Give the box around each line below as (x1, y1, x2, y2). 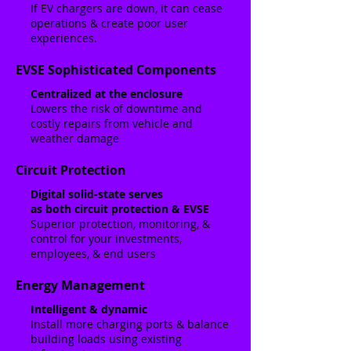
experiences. (31, 31, 97, 45)
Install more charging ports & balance (31, 317, 229, 331)
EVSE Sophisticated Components (16, 61, 216, 78)
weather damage (31, 131, 119, 146)
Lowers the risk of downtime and (31, 101, 202, 116)
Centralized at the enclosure (31, 86, 183, 101)
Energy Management (16, 277, 145, 294)
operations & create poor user (31, 16, 188, 31)
